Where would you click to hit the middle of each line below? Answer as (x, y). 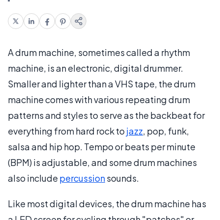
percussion (82, 178)
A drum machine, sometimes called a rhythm (99, 52)
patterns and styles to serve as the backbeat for (106, 115)
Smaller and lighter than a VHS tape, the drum (102, 83)
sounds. (122, 178)
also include (34, 178)
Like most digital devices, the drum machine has (107, 203)
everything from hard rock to (67, 131)
